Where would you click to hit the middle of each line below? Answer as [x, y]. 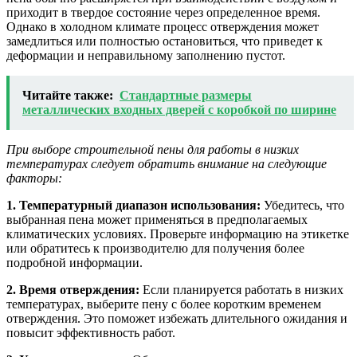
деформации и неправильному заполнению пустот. [146, 56]
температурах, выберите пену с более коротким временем [164, 304]
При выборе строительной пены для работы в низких [153, 150]
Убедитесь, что [302, 206]
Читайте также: [68, 96]
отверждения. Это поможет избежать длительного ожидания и [177, 319]
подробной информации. [75, 263]
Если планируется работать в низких [241, 290]
